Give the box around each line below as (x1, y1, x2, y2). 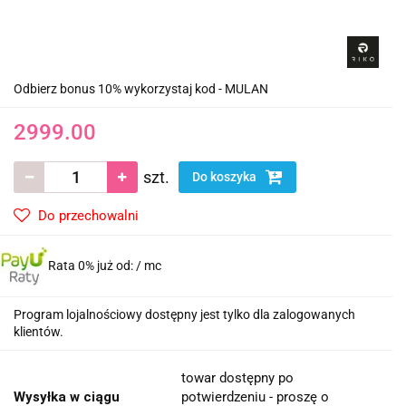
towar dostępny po (181, 370, 294, 387)
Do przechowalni (38, 208, 139, 225)
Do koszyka (192, 169, 259, 185)
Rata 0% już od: (48, 258, 137, 274)
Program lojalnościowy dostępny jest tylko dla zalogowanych (14, 307, 355, 323)
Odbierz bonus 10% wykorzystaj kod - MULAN (14, 82, 268, 97)
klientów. (14, 324, 63, 340)
